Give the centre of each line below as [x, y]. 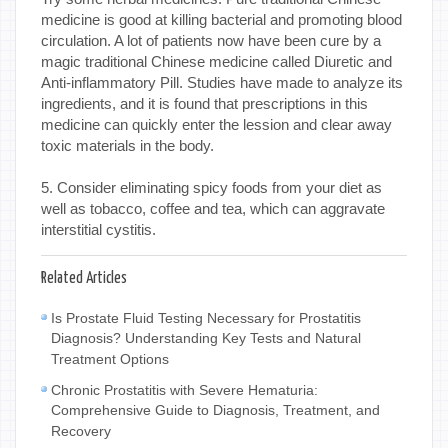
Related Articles [84, 278]
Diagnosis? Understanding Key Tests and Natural [206, 338]
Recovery [81, 431]
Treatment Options [110, 359]
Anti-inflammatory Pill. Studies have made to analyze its [222, 82]
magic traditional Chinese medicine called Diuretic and [216, 61]
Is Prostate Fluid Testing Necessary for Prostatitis [206, 317]
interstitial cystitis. [98, 229]
